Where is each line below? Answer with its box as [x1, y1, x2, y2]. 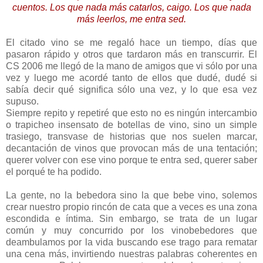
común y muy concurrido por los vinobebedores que [6, 225, 257, 235]
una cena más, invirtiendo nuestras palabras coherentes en [6, 248, 257, 259]
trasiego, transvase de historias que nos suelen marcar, [6, 131, 257, 141]
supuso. [6, 96, 39, 106]
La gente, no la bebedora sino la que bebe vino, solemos [6, 190, 257, 200]
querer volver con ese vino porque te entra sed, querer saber [6, 154, 257, 165]
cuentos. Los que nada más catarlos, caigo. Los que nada [12, 2, 251, 12]
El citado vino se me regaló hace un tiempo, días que [6, 37, 257, 48]
